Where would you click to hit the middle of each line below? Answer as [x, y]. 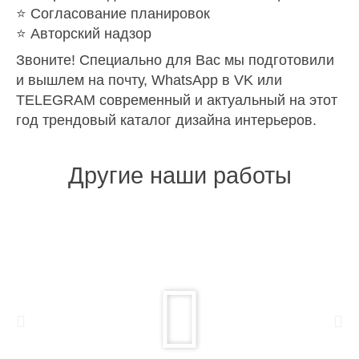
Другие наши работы [179, 176]
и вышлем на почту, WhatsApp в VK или [149, 80]
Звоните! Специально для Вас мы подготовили [175, 60]
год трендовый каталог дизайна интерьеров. [166, 120]
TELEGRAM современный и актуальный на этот [177, 100]
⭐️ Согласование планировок [113, 13]
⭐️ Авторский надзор [84, 33]
